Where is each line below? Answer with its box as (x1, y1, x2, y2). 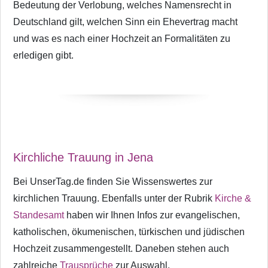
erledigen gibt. (13, 50, 74, 60)
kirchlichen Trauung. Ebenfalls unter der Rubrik (13, 193, 215, 203)
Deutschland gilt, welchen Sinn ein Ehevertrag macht (13, 16, 237, 27)
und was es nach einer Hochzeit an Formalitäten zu (13, 33, 230, 44)
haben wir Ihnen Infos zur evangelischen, (64, 209, 240, 220)
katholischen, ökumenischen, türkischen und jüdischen (13, 226, 245, 237)
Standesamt (13, 209, 64, 220)
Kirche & (215, 193, 251, 203)
